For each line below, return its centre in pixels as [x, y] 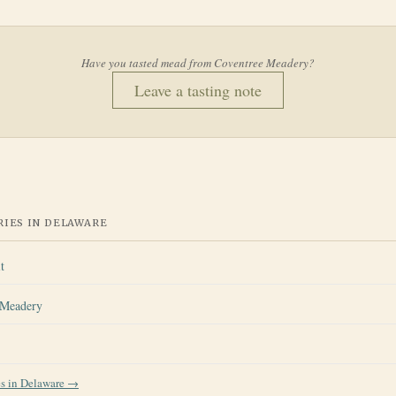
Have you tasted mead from [148, 63]
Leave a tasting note [198, 91]
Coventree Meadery [261, 63]
